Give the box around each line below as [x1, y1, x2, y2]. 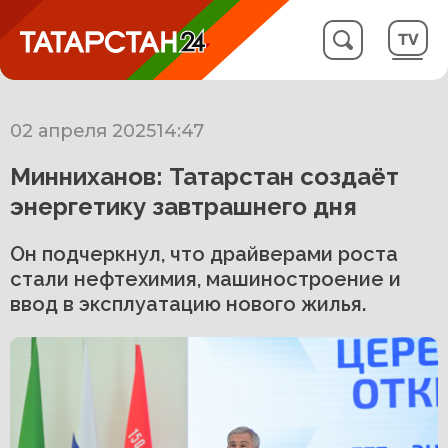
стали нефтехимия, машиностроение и [10, 267, 401, 291]
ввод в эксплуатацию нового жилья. [10, 292, 366, 316]
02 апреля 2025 [10, 120, 156, 142]
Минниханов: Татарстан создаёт [10, 162, 399, 191]
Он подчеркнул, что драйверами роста [10, 242, 398, 266]
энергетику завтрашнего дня [10, 192, 357, 221]
